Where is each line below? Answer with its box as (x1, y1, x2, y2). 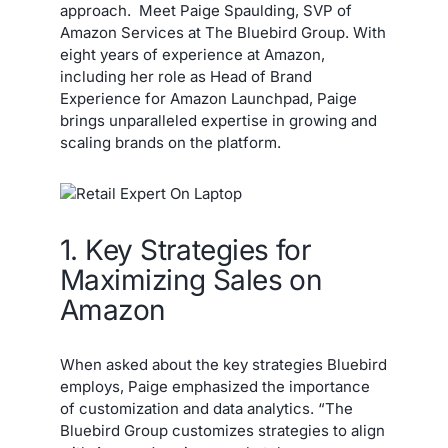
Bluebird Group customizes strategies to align (60, 420, 385, 440)
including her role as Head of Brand (60, 67, 312, 87)
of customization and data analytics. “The (60, 398, 353, 418)
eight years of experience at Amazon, (60, 45, 325, 65)
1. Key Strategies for (60, 232, 312, 267)
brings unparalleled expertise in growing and (60, 111, 377, 131)
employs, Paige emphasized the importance (60, 376, 370, 396)
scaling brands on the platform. (60, 133, 281, 153)
